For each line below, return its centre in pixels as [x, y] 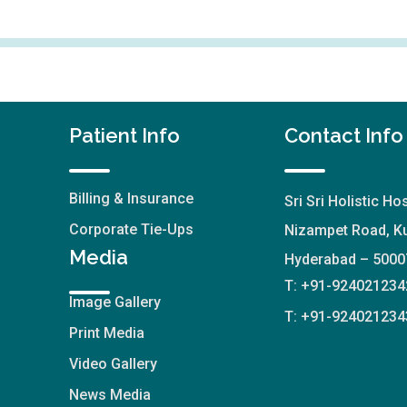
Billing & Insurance [131, 198]
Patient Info [124, 135]
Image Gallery [114, 302]
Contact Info [344, 135]
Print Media [106, 333]
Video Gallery [113, 363]
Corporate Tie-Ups [131, 229]
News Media [109, 394]
